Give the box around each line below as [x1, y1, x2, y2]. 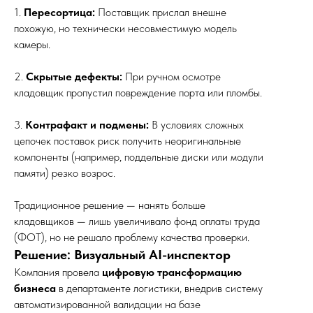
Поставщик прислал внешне [95, 6, 226, 19]
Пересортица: [24, 6, 95, 19]
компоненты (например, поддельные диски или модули [14, 150, 263, 163]
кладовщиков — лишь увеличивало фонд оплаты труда [14, 214, 260, 228]
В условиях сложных [149, 118, 244, 131]
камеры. [14, 38, 50, 51]
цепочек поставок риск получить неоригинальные [14, 134, 241, 147]
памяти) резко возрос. [14, 166, 115, 180]
